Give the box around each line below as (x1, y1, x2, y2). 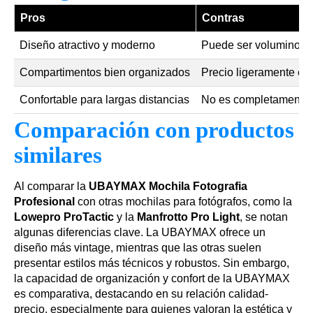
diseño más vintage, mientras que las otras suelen (14, 242, 261, 254)
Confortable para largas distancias (20, 94, 189, 106)
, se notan (240, 211, 288, 224)
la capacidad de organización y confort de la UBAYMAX (14, 272, 290, 285)
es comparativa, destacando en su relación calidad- (14, 288, 268, 300)
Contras (202, 12, 245, 24)
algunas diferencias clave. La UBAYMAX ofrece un (14, 226, 265, 239)
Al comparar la (14, 180, 89, 193)
